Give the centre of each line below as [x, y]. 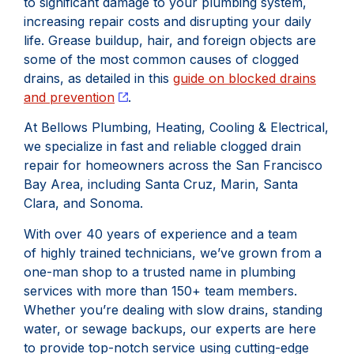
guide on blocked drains [245, 78]
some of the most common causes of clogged [161, 59]
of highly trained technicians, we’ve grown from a [173, 252]
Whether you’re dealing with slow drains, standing [173, 309]
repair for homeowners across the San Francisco [173, 166]
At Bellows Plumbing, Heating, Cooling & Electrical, [176, 128]
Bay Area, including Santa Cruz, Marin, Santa [161, 185]
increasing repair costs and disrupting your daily [168, 21]
